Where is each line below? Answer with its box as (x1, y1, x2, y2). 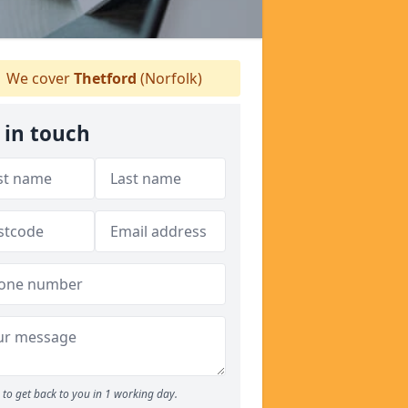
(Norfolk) (136, 68, 202, 88)
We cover (2, 68, 74, 88)
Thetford (73, 68, 137, 88)
